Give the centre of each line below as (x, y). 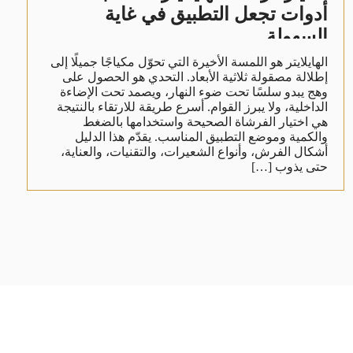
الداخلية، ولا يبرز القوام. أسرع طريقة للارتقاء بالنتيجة (192, 106)
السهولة (297, 36)
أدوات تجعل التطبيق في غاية (216, 14)
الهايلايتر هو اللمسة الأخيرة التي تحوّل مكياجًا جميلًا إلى (189, 61)
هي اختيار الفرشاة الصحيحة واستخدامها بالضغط (205, 121)
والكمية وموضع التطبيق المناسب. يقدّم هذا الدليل (201, 136)
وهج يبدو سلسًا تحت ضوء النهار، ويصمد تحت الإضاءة (193, 91)
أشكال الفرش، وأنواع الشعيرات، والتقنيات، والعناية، (194, 151)
